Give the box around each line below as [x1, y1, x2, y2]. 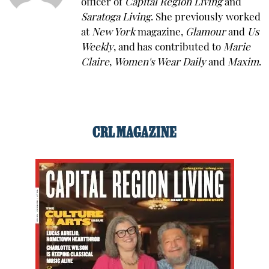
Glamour [186, 27, 226, 38]
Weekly [81, 42, 113, 53]
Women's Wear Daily [114, 57, 206, 68]
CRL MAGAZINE [92, 126, 177, 141]
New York [92, 27, 135, 38]
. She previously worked [151, 12, 261, 23]
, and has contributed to [113, 42, 223, 53]
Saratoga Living [81, 12, 151, 23]
